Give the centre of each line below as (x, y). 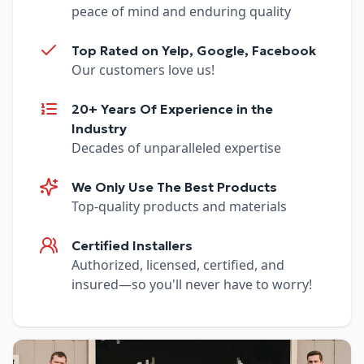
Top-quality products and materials (179, 207)
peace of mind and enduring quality (181, 12)
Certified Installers (132, 246)
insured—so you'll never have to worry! (192, 285)
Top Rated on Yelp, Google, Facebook (194, 51)
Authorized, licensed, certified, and (178, 265)
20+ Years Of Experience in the (172, 109)
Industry (99, 129)
